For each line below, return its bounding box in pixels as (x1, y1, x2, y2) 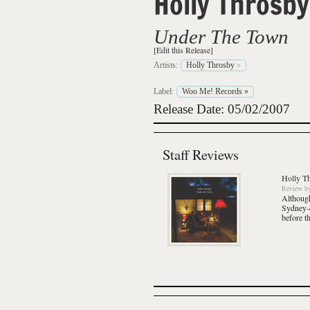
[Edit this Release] (154, 44, 213, 55)
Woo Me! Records (182, 86, 242, 96)
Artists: (154, 60, 178, 70)
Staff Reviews (163, 145, 239, 164)
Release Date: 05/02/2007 (154, 102, 290, 116)
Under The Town (154, 26, 289, 48)
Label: (154, 86, 174, 96)
